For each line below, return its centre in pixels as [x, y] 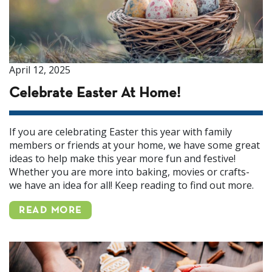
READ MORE [50, 211]
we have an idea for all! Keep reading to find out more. [131, 185]
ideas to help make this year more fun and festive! [122, 158]
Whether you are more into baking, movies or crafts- [129, 172]
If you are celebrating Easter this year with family [121, 132]
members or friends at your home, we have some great [134, 145]
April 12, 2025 [40, 70]
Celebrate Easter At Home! [95, 93]
